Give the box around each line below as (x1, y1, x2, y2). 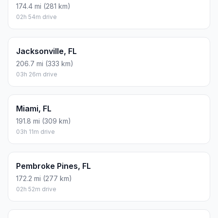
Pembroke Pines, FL (16, 161, 91, 171)
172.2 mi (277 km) (16, 174, 72, 183)
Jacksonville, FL (16, 46, 77, 56)
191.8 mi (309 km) (16, 117, 71, 126)
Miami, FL (16, 104, 52, 114)
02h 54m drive (16, 13, 57, 21)
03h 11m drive (16, 128, 55, 136)
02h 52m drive (16, 185, 56, 193)
